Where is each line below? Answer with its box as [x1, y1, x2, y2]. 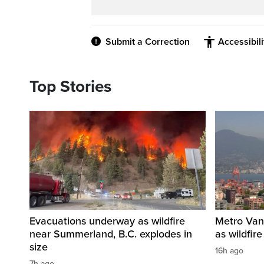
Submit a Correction [105, 36, 190, 48]
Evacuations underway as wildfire [29, 214, 185, 228]
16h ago [215, 246, 243, 256]
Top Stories [29, 77, 111, 97]
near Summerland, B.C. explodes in [29, 227, 192, 241]
